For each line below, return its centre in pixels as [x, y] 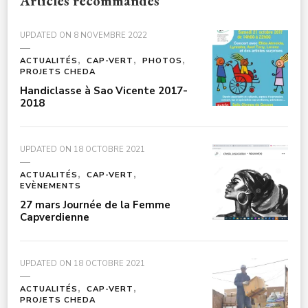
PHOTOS [162, 60]
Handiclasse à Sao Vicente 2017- [104, 90]
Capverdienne [55, 217]
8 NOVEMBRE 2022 [110, 35]
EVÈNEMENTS [51, 186]
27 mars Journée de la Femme [95, 205]
